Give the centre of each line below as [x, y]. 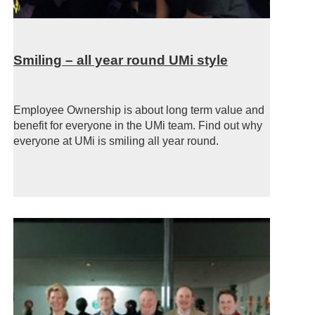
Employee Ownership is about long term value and [139, 110]
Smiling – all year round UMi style [121, 60]
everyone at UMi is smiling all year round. [116, 141]
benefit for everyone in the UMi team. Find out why [138, 126]
